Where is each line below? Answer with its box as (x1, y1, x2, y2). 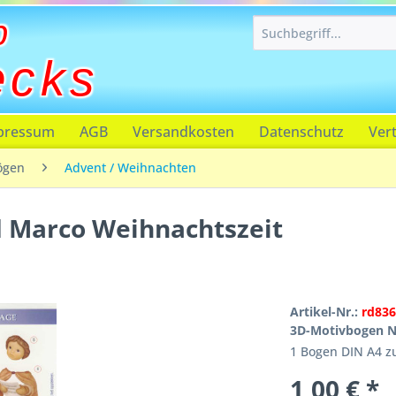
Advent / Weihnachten (65, 159, 196, 176)
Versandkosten (133, 122, 234, 141)
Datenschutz (259, 122, 344, 141)
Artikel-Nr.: (289, 303, 362, 320)
